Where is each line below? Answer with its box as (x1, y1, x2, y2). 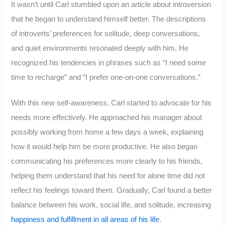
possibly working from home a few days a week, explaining (11, 128, 204, 136)
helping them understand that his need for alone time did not (11, 171, 205, 180)
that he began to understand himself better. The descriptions (11, 15, 206, 24)
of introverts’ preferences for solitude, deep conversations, (11, 30, 200, 38)
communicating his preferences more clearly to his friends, (11, 157, 203, 165)
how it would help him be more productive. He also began (11, 142, 198, 151)
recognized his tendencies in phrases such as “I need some (11, 59, 206, 67)
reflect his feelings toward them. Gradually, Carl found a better (11, 186, 212, 194)
